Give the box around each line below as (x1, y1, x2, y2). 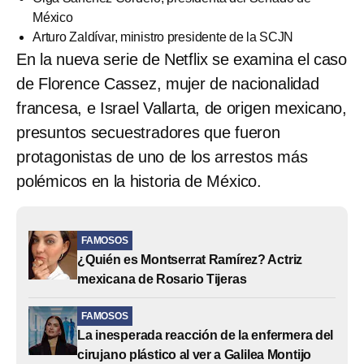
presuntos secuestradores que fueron (16, 123, 280, 142)
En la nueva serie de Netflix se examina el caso (16, 50, 347, 69)
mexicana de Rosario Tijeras (77, 272, 247, 287)
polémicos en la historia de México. (16, 172, 262, 191)
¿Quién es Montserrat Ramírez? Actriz (77, 253, 303, 267)
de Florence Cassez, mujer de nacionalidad (16, 75, 319, 93)
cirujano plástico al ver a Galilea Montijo (77, 348, 312, 362)
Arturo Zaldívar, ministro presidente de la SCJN (32, 30, 294, 45)
